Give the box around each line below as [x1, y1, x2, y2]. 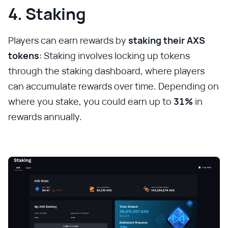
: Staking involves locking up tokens [39, 49, 190, 62]
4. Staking [8, 3, 86, 25]
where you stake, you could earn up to [8, 95, 174, 108]
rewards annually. [8, 110, 82, 123]
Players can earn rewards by [8, 34, 128, 47]
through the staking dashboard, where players [8, 65, 205, 77]
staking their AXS [128, 34, 205, 47]
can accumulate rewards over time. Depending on [8, 80, 219, 93]
